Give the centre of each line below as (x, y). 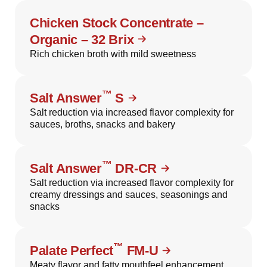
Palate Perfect (72, 251)
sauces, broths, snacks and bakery (103, 125)
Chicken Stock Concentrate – (117, 23)
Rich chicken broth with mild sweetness (113, 54)
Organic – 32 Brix (82, 40)
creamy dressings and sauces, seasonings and (129, 195)
